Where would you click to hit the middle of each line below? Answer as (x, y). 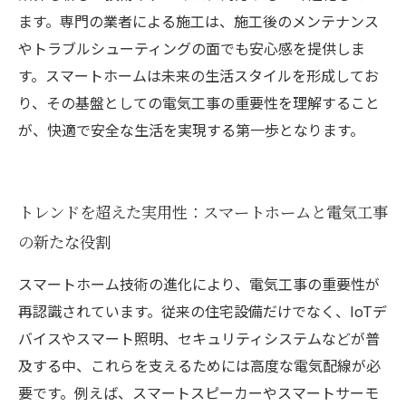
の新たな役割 (64, 242)
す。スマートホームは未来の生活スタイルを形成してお (198, 75)
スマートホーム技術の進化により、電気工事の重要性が (199, 284)
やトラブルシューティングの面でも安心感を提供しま (192, 48)
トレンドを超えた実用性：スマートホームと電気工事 (203, 212)
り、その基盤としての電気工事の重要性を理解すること (199, 102)
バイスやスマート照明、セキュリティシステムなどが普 (199, 338)
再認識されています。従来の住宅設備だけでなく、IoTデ (203, 311)
